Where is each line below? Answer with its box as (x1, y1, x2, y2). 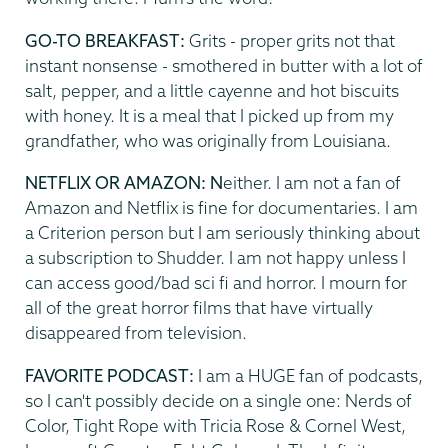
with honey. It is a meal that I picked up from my (25, 104, 394, 126)
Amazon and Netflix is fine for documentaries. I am (25, 197, 418, 219)
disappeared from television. (25, 322, 247, 344)
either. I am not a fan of (223, 172, 401, 194)
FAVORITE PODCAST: (25, 364, 198, 386)
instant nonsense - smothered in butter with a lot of (25, 54, 423, 76)
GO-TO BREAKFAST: (25, 29, 189, 51)
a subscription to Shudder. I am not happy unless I (25, 247, 406, 269)
